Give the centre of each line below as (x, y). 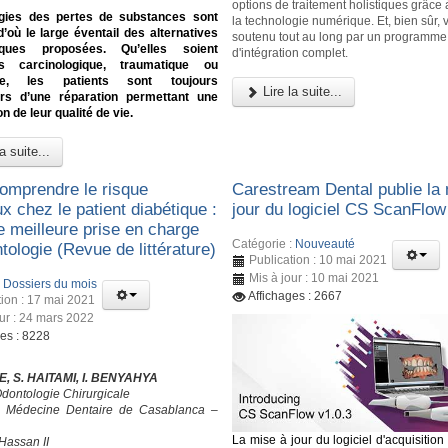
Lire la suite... (301, 91)
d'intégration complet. (290, 52)
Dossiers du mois (50, 283)
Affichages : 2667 (295, 295)
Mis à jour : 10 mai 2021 (314, 277)
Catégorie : (264, 243)
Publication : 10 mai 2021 (318, 259)
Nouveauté (325, 243)
